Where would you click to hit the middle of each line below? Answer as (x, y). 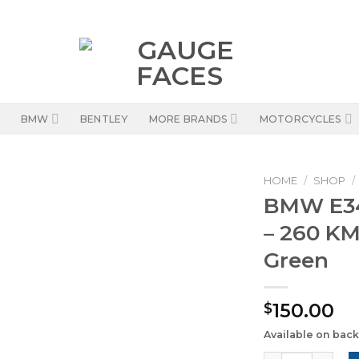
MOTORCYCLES (301, 119)
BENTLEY (104, 119)
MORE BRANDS (188, 119)
